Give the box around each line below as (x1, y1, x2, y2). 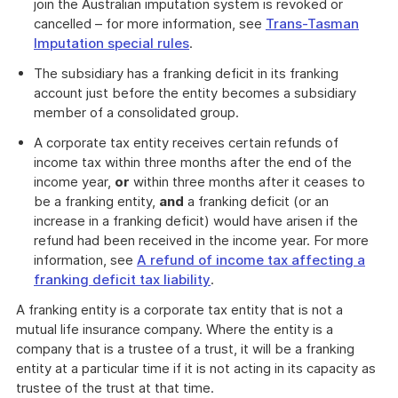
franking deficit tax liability (34, 271, 211, 288)
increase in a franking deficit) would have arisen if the (34, 212, 358, 229)
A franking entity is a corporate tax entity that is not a (16, 301, 343, 318)
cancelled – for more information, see (34, 15, 266, 32)
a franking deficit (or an (184, 193, 329, 210)
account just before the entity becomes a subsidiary (34, 84, 356, 101)
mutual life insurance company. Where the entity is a (16, 321, 333, 338)
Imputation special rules (34, 35, 189, 52)
